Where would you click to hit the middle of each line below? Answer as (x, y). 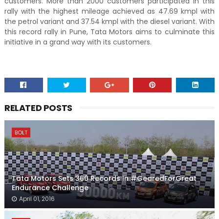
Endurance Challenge (50, 188)
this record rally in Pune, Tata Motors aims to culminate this (109, 32)
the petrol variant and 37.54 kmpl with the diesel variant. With (109, 22)
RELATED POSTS (38, 108)
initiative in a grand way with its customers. (79, 42)
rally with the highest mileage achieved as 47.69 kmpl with (109, 11)
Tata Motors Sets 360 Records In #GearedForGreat (104, 179)
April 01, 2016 (37, 199)
